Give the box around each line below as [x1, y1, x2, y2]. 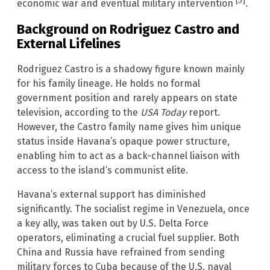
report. [186, 106, 220, 118]
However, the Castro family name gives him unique [17, 121, 241, 133]
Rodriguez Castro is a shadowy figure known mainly [17, 63, 245, 75]
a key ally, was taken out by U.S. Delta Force [17, 217, 209, 229]
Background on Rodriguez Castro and [17, 20, 239, 37]
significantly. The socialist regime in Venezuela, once [17, 202, 250, 215]
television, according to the [17, 106, 140, 118]
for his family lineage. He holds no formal [17, 77, 200, 89]
